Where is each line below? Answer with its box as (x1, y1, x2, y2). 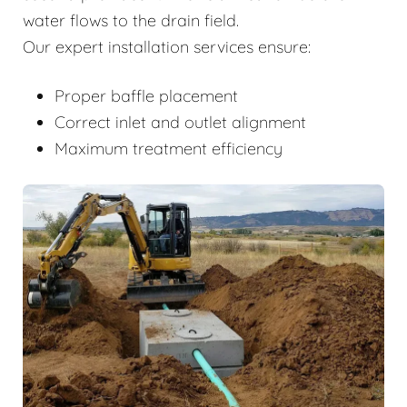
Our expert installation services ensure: (23, 36, 311, 58)
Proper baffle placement (55, 85, 238, 107)
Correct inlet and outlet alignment (55, 112, 306, 134)
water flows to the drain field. (23, 10, 239, 32)
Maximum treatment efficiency (55, 138, 283, 160)
